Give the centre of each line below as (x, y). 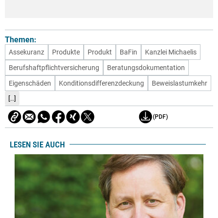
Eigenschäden (30, 83)
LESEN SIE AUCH (37, 144)
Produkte (66, 52)
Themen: (21, 40)
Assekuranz (27, 52)
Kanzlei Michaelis (171, 52)
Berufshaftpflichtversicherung (54, 68)
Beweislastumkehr (180, 83)
